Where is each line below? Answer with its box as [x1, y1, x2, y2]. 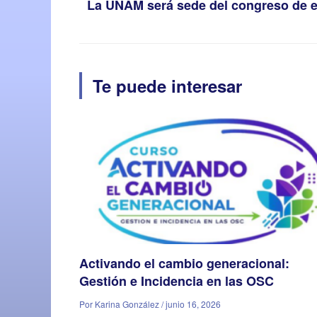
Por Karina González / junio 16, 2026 [79, 298, 221, 311]
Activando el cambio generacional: [79, 254, 289, 273]
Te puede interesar [93, 74, 242, 98]
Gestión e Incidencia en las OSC [79, 272, 274, 291]
